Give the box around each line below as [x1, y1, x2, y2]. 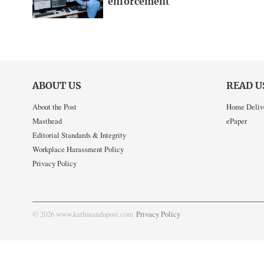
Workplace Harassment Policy [32, 144, 124, 155]
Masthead [32, 115, 62, 127]
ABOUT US [32, 81, 81, 91]
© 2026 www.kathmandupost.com [32, 209, 133, 220]
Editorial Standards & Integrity [32, 130, 126, 141]
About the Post [32, 101, 77, 113]
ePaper [226, 115, 247, 127]
